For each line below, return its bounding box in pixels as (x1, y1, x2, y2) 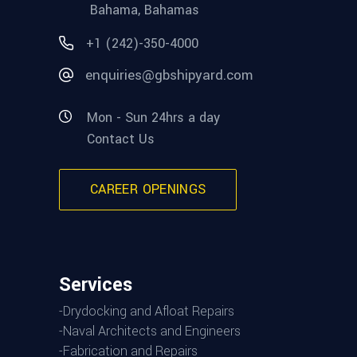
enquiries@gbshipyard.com (85, 65, 253, 86)
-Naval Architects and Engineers (59, 321, 241, 340)
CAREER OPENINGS (90, 179, 206, 198)
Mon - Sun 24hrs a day (87, 108, 220, 127)
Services (59, 271, 132, 298)
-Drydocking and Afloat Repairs (59, 301, 234, 320)
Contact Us (87, 129, 155, 148)
